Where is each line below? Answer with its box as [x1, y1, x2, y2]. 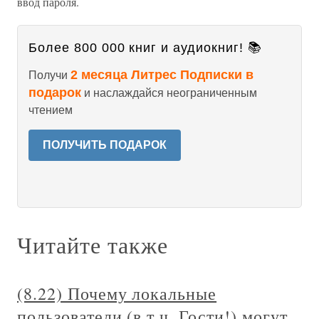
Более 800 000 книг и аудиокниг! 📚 [28, 41, 262, 55]
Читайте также [17, 229, 168, 260]
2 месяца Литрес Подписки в [70, 68, 253, 82]
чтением [28, 104, 73, 116]
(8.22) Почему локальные [17, 282, 217, 305]
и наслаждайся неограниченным [81, 87, 257, 99]
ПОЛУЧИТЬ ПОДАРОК [43, 139, 167, 151]
